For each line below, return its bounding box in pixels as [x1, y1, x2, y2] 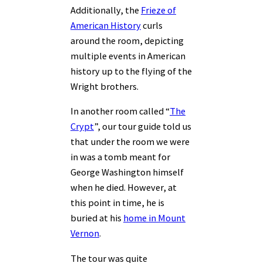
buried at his [70, 212, 123, 224]
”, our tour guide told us [94, 120, 191, 133]
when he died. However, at [70, 181, 177, 194]
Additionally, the [70, 4, 141, 16]
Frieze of [141, 4, 176, 16]
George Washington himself [70, 166, 184, 178]
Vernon [70, 227, 99, 240]
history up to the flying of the [70, 65, 192, 77]
